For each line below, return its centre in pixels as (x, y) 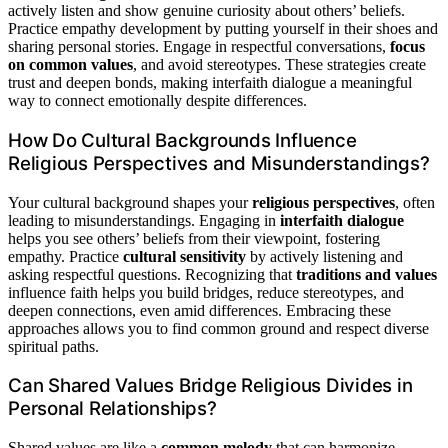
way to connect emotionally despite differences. (157, 101)
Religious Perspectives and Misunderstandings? (219, 163)
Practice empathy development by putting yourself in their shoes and (223, 29)
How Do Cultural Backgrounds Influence (182, 140)
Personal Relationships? (112, 409)
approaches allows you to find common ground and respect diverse (218, 328)
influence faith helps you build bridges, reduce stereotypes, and (206, 292)
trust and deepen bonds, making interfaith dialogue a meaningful (210, 83)
